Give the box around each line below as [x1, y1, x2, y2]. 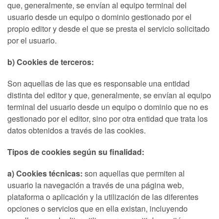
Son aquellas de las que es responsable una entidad [7, 78, 190, 89]
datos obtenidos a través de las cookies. [7, 125, 146, 136]
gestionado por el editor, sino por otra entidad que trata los [7, 113, 208, 124]
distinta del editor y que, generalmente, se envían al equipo [7, 89, 211, 101]
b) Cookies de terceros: [7, 56, 94, 67]
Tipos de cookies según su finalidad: [7, 146, 144, 157]
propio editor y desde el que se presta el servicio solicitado [7, 23, 210, 34]
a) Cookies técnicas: [7, 168, 85, 179]
